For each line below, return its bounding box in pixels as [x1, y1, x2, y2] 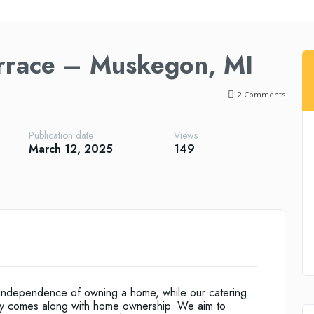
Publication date [29, 128, 94, 143]
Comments [241, 89, 285, 100]
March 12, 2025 [29, 140, 114, 157]
